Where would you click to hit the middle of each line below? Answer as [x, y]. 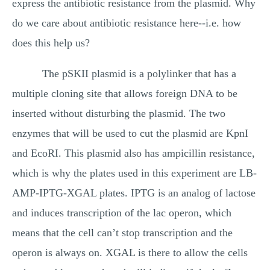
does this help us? [51, 43]
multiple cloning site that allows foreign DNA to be [125, 93]
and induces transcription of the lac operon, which [122, 213]
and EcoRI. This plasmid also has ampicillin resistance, [133, 153]
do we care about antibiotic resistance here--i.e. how [127, 23]
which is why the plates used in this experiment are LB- [134, 173]
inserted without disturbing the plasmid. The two [119, 113]
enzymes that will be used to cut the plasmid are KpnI [130, 133]
